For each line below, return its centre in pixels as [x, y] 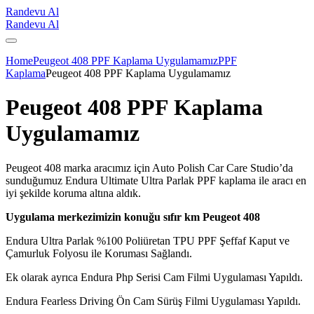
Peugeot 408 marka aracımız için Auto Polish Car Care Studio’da [149, 168]
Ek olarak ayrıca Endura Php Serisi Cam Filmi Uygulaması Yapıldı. [154, 277]
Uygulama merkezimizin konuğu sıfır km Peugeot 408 [133, 217]
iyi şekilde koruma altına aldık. [73, 193]
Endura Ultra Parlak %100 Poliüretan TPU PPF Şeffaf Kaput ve [148, 240]
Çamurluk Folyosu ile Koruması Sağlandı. [99, 253]
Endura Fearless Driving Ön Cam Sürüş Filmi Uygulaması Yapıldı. [153, 301]
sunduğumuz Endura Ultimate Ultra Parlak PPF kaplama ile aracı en [156, 180]
